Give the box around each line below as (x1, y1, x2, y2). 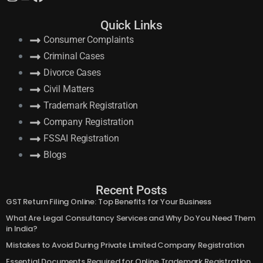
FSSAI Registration (43, 156, 119, 167)
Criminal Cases (43, 73, 104, 85)
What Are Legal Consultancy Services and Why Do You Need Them (6, 235, 255, 247)
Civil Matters (43, 106, 94, 118)
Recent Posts (95, 206, 168, 221)
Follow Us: (110, 6, 153, 18)
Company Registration (43, 139, 134, 151)
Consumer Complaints (43, 57, 134, 69)
